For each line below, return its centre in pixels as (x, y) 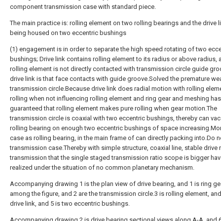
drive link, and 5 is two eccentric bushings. (70, 203)
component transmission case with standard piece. (83, 7)
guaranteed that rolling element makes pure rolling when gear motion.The (113, 108)
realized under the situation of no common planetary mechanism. (102, 167)
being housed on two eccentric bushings (68, 33)
